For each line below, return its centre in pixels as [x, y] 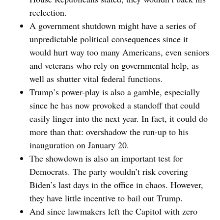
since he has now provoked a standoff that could [115, 105]
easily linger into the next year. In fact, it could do [119, 119]
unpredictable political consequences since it [109, 39]
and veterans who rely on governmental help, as [114, 66]
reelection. [48, 13]
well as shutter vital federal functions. [96, 79]
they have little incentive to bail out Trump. [106, 198]
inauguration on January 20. [79, 145]
